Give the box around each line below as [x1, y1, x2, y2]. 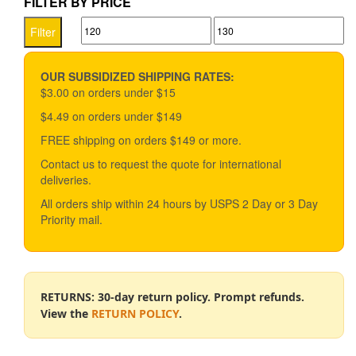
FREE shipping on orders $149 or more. [41, 131, 242, 148]
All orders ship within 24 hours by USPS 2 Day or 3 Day [41, 195, 318, 211]
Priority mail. [41, 211, 103, 227]
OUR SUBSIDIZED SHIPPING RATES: [41, 68, 234, 84]
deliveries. [41, 171, 91, 188]
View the [41, 305, 91, 321]
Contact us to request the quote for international [41, 155, 281, 172]
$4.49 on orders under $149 [41, 107, 182, 124]
